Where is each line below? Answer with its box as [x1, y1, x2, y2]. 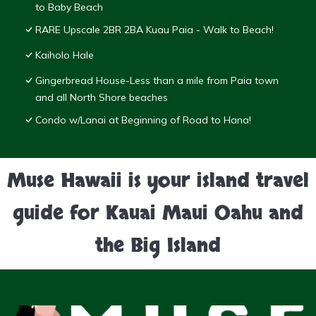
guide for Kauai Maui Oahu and [13, 201, 303, 227]
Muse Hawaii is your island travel [7, 169, 309, 195]
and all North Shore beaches [35, 91, 168, 104]
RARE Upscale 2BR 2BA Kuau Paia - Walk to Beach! [35, 23, 274, 37]
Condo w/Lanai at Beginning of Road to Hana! [35, 114, 251, 127]
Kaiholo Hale [35, 49, 94, 62]
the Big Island [95, 233, 221, 260]
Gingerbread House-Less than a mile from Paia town [35, 74, 279, 87]
